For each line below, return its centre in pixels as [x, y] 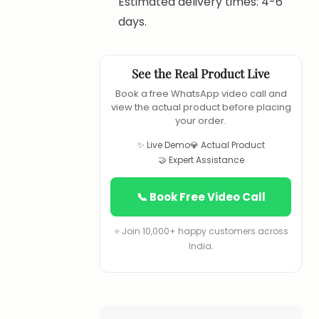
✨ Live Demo [163, 145]
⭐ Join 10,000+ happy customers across [201, 231]
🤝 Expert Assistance [201, 160]
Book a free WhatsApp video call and [201, 94]
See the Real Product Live [201, 73]
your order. [201, 121]
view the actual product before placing [201, 107]
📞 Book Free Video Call [201, 197]
